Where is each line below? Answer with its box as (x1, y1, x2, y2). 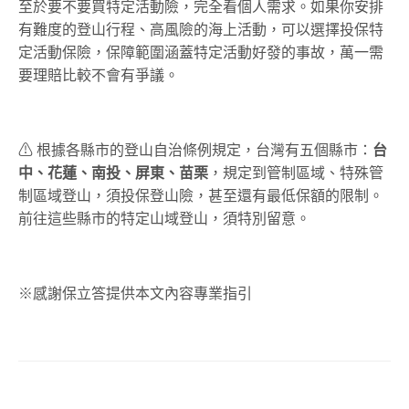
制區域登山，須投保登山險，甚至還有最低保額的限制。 (18, 188, 383, 204)
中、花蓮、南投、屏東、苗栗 (18, 165, 208, 182)
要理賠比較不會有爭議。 (18, 68, 179, 84)
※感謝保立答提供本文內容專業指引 (18, 286, 252, 302)
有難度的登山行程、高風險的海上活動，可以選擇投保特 (18, 22, 383, 38)
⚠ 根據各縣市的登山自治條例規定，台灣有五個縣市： (18, 142, 373, 159)
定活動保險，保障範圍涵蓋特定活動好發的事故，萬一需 (18, 45, 383, 61)
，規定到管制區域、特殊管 (208, 165, 383, 182)
